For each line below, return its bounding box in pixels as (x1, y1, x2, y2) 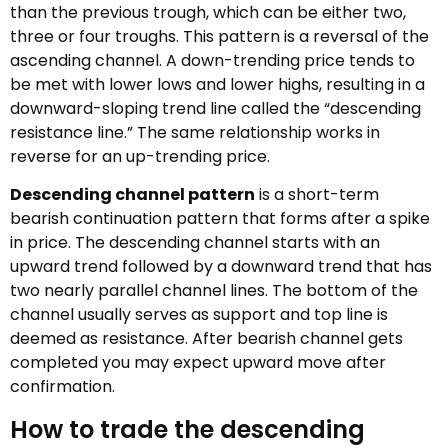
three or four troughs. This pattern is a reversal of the (10, 24, 429, 48)
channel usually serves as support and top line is (10, 303, 388, 327)
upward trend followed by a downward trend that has (10, 255, 432, 279)
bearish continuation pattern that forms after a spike (10, 207, 430, 231)
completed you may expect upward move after (10, 351, 386, 375)
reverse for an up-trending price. (10, 144, 270, 168)
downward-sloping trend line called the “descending (10, 96, 421, 120)
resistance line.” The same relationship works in (10, 120, 380, 144)
